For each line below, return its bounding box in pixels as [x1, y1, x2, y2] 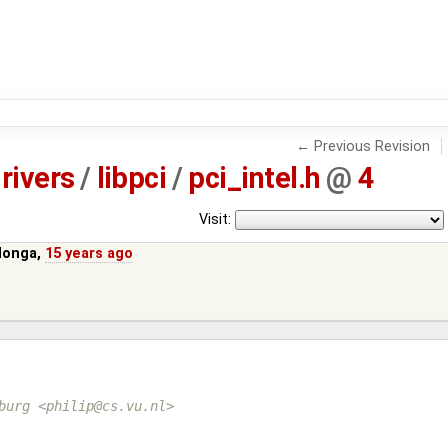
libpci [96, 161, 167, 196]
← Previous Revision [295, 137, 430, 155]
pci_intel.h [188, 161, 321, 196]
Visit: [198, 210, 231, 228]
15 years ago [45, 244, 134, 262]
